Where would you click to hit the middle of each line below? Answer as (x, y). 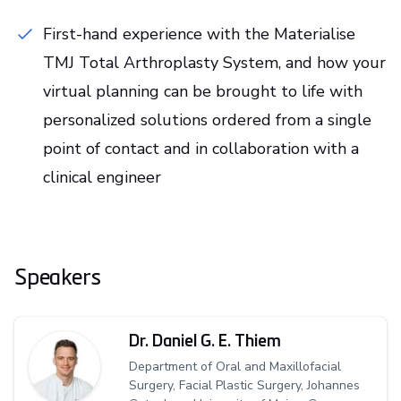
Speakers (58, 275)
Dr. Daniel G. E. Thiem (205, 340)
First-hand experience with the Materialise (199, 34)
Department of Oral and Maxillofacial (235, 366)
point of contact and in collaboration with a (201, 148)
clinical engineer (102, 177)
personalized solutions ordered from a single (207, 119)
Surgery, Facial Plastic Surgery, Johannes (244, 385)
